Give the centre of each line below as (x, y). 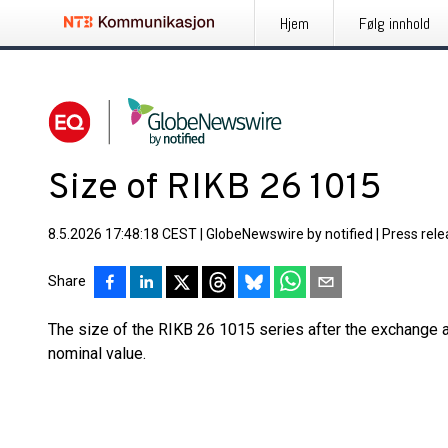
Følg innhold (394, 23)
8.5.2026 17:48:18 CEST (122, 234)
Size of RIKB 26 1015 (215, 189)
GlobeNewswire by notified (289, 234)
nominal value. (97, 353)
